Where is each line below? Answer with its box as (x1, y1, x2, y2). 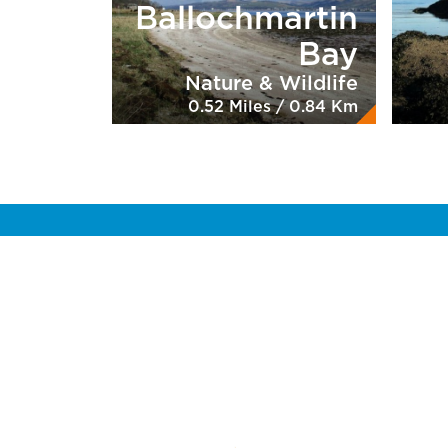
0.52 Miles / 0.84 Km (188, 98, 358, 115)
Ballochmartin (135, 2, 358, 35)
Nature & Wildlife (185, 73, 358, 94)
